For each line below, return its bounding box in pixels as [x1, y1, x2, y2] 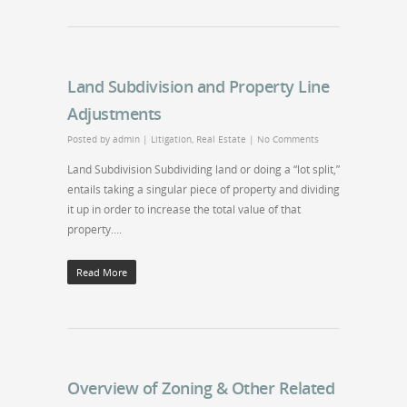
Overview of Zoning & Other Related [67, 377, 334, 399]
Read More [76, 265, 127, 279]
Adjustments [67, 103, 162, 124]
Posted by [67, 133, 113, 145]
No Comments [257, 133, 319, 145]
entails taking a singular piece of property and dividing [67, 182, 340, 197]
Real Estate [196, 133, 246, 145]
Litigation [151, 133, 192, 145]
